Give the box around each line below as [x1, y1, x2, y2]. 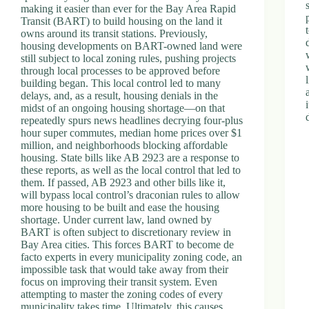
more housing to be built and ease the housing [21, 201, 219, 213]
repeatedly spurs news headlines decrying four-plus [21, 114, 243, 126]
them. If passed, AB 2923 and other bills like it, [21, 176, 226, 188]
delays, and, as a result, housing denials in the [21, 89, 218, 101]
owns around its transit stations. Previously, [21, 27, 208, 39]
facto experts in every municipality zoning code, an [21, 250, 242, 263]
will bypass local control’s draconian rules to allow [21, 188, 240, 201]
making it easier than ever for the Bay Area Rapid [21, 2, 236, 14]
